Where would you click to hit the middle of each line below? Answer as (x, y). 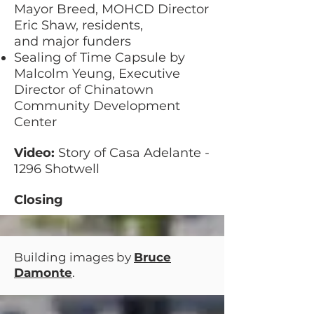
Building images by (74, 257)
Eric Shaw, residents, (78, 25)
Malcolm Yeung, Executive (97, 74)
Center (35, 122)
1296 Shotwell (59, 169)
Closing (39, 200)
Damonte (43, 273)
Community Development (97, 106)
